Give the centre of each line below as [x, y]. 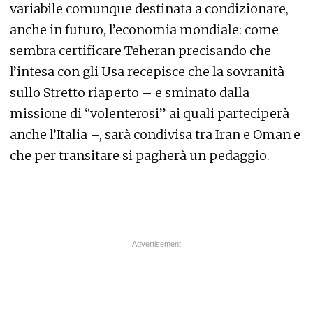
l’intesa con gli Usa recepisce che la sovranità [147, 72]
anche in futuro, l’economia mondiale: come [144, 30]
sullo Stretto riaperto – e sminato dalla [130, 93]
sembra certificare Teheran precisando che [140, 51]
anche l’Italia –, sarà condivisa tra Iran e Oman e [155, 134]
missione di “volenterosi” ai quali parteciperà [150, 114]
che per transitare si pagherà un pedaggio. [140, 155]
